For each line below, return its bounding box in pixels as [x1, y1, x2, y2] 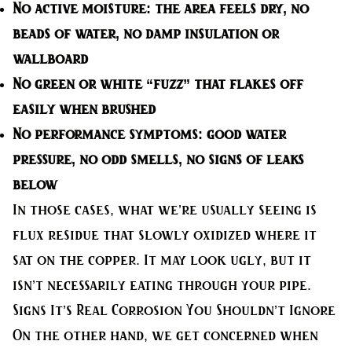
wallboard [13, 53, 88, 66]
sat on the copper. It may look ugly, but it [13, 254, 311, 267]
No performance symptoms [13, 128, 198, 141]
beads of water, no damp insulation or [13, 27, 279, 41]
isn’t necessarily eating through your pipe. [13, 279, 311, 292]
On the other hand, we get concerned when [13, 329, 318, 343]
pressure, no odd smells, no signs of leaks [13, 153, 304, 167]
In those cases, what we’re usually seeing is [13, 203, 317, 217]
